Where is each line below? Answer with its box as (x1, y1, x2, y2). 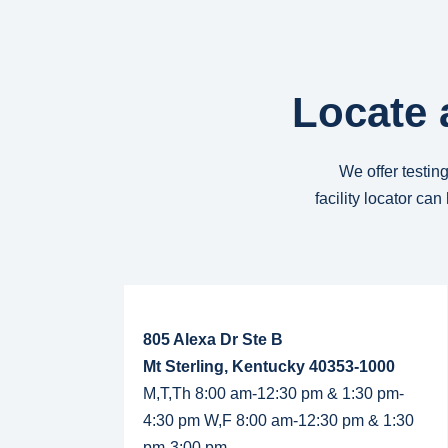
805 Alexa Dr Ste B (142, 330, 283, 348)
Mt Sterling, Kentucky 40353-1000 (142, 357, 395, 375)
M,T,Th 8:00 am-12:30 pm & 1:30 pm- (142, 384, 404, 402)
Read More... (124, 284, 208, 301)
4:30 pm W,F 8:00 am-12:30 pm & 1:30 (142, 411, 414, 429)
